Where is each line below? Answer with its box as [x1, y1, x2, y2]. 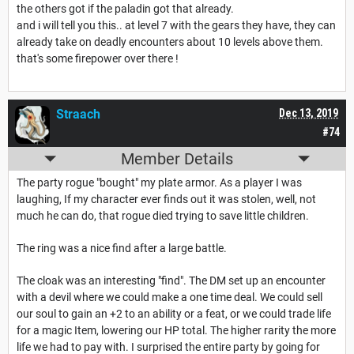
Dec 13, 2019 [279, 107, 338, 120]
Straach [56, 107, 100, 122]
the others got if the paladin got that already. [17, 2, 234, 16]
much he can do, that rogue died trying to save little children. [17, 209, 309, 223]
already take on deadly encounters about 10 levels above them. [17, 36, 323, 49]
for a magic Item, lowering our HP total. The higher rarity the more [17, 324, 336, 337]
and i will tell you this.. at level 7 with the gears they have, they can [17, 19, 336, 32]
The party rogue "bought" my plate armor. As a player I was [17, 176, 302, 190]
